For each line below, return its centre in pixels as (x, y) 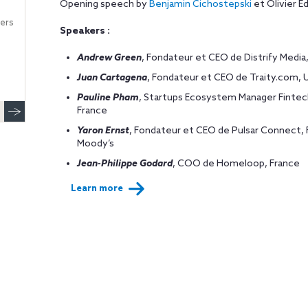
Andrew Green (109, 58)
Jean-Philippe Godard (124, 164)
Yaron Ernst (103, 131)
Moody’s (95, 144)
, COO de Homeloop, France (236, 164)
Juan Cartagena (112, 78)
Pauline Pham (108, 98)
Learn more (97, 189)
